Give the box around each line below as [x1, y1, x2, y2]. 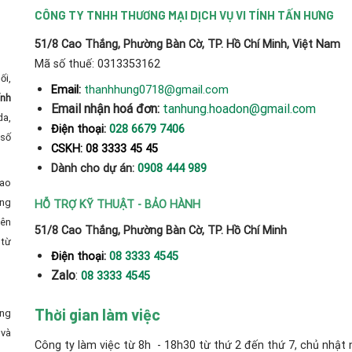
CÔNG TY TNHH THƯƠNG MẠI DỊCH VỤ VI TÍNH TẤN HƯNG [35, 8, 334, 23]
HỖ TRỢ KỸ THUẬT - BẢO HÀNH [35, 198, 200, 212]
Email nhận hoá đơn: [50, 101, 159, 117]
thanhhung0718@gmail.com [83, 82, 229, 97]
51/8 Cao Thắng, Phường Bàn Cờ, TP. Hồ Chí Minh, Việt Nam [35, 38, 340, 52]
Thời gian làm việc [35, 305, 160, 324]
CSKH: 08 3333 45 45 [50, 142, 158, 156]
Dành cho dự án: [50, 162, 134, 176]
